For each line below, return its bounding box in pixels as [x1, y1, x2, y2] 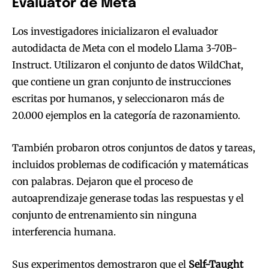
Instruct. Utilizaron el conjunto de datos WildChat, [12, 58, 243, 71]
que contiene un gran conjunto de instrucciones [12, 75, 231, 88]
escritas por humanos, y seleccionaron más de [12, 92, 224, 104]
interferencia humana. [12, 225, 116, 238]
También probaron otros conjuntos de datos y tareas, [12, 141, 255, 154]
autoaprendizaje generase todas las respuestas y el [12, 192, 244, 204]
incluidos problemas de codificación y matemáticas [12, 158, 249, 171]
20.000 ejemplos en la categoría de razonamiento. [12, 109, 243, 121]
